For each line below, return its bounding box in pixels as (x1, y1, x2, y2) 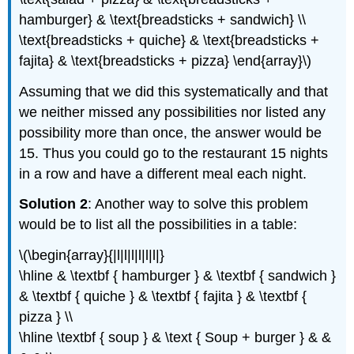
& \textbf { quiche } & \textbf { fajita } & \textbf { (19, 288, 307, 305)
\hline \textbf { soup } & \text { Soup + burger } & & (19, 330, 332, 346)
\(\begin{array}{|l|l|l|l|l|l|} (19, 247, 165, 264)
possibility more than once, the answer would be (19, 124, 322, 141)
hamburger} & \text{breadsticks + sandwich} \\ (19, 11, 307, 28)
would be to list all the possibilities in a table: (19, 217, 298, 233)
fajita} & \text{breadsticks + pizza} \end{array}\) (19, 52, 312, 69)
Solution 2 (19, 196, 88, 213)
